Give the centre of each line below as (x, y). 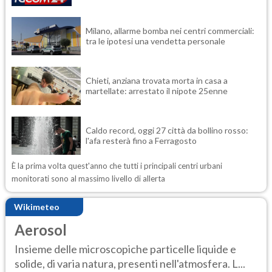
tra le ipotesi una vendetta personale (155, 41)
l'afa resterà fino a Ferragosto (141, 141)
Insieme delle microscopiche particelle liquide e (125, 249)
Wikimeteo (37, 207)
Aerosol (41, 229)
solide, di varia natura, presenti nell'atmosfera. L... (130, 264)
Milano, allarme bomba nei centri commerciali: (170, 31)
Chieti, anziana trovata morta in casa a (157, 81)
